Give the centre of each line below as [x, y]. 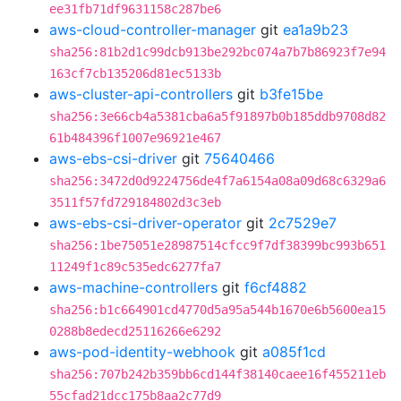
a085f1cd [294, 352]
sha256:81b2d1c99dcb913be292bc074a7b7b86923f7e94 [218, 52]
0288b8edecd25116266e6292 [135, 331]
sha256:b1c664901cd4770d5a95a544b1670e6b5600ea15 [218, 310]
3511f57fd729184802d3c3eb [135, 202]
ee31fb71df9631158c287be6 [135, 9]
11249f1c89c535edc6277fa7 [135, 267]
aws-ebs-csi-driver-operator [145, 223]
